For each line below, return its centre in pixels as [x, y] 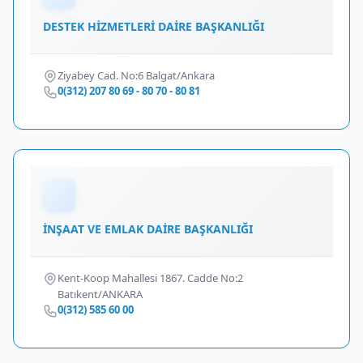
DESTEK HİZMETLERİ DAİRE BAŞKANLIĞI [154, 26]
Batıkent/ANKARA [100, 294]
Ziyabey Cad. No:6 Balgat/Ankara [136, 75]
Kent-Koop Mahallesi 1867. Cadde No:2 [150, 278]
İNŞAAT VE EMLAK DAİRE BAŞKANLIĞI [148, 229]
